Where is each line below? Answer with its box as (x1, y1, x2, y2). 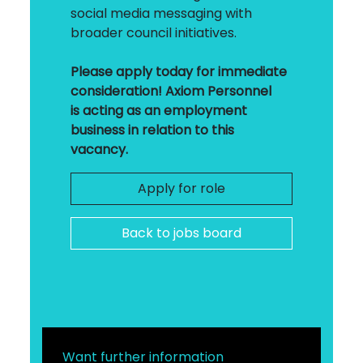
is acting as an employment (70, 100, 248, 120)
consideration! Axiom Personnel (70, 81, 272, 100)
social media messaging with (70, 3, 253, 23)
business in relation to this (70, 120, 235, 139)
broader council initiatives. (70, 23, 237, 42)
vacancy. (70, 139, 129, 159)
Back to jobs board (122, 223, 241, 242)
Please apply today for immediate (70, 62, 288, 81)
